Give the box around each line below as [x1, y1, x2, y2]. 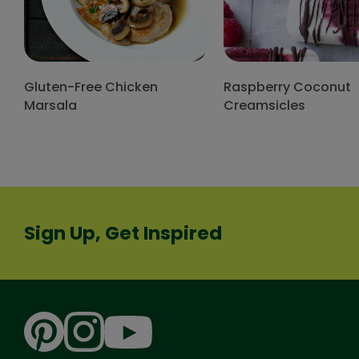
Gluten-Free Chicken [24, 78, 158, 97]
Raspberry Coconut [224, 78, 352, 97]
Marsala [24, 96, 77, 115]
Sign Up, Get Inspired [24, 220, 222, 246]
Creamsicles [224, 96, 306, 115]
